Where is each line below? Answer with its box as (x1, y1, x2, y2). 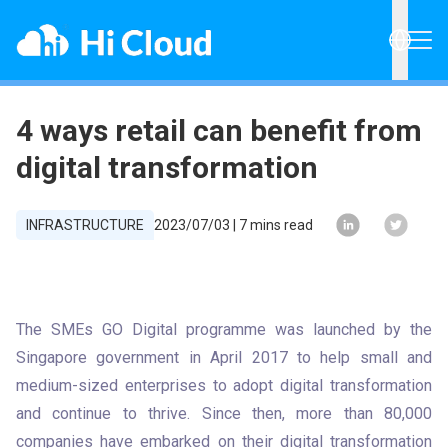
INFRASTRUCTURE (26, 217, 144, 233)
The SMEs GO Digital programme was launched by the (16, 320, 432, 339)
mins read (247, 217, 313, 233)
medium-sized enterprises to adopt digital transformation (16, 376, 432, 395)
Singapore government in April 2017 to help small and (16, 348, 432, 367)
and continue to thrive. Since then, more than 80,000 (16, 404, 432, 423)
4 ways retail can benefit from (16, 113, 422, 148)
